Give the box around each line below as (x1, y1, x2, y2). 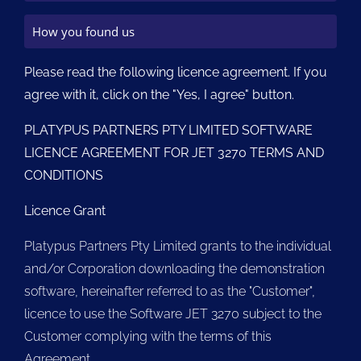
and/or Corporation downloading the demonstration (24, 261, 325, 276)
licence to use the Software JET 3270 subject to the (24, 306, 322, 322)
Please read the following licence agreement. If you (24, 64, 327, 80)
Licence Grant (24, 203, 106, 218)
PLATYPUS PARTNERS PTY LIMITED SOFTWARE (24, 122, 313, 138)
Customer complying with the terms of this (24, 329, 272, 344)
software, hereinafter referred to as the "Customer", (24, 284, 315, 299)
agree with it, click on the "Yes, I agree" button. (24, 87, 294, 102)
